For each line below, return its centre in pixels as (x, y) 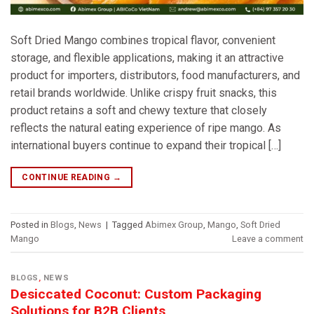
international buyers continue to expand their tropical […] (146, 146)
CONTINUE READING (67, 178)
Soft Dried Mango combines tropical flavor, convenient (143, 41)
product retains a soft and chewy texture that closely (139, 111)
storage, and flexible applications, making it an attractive (147, 58)
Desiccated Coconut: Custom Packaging (136, 294)
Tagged (129, 225)
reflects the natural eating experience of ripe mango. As (146, 128)
